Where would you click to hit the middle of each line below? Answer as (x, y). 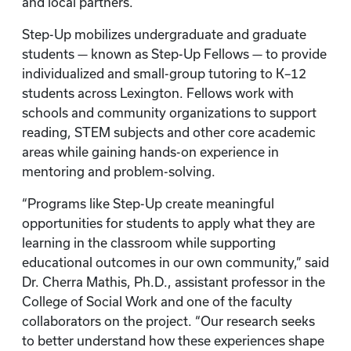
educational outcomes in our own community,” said (175, 262)
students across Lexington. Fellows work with (158, 93)
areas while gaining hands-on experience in (150, 152)
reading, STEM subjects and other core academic (169, 132)
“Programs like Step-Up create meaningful (148, 204)
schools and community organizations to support (169, 113)
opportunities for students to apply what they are (168, 223)
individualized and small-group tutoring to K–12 (164, 74)
